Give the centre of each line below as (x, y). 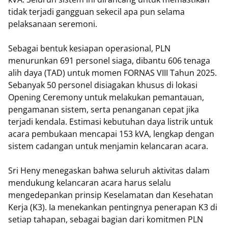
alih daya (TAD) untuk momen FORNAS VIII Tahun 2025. (112, 73)
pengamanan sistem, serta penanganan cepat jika (104, 109)
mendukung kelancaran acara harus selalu (90, 183)
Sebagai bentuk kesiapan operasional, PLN (89, 48)
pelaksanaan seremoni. (53, 24)
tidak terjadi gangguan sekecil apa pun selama (96, 12)
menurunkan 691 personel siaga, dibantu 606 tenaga (109, 61)
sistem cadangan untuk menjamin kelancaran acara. (108, 146)
